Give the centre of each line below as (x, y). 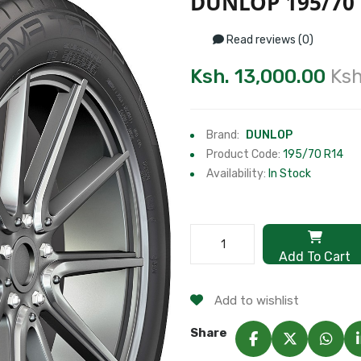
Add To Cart (315, 257)
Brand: (224, 135)
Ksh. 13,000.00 (258, 77)
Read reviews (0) (269, 40)
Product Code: (245, 154)
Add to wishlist (255, 301)
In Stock (290, 174)
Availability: (237, 174)
